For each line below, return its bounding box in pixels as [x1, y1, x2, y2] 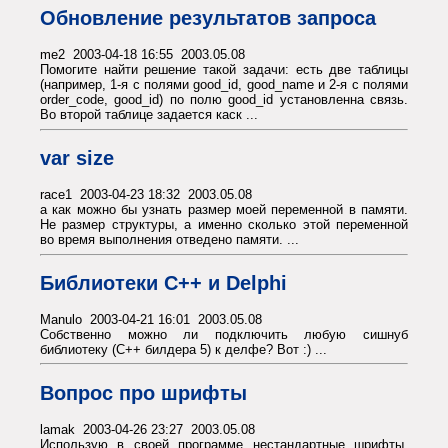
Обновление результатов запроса [40, 7, 376, 30]
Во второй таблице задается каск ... [40, 107, 258, 123]
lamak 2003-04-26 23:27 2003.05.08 [40, 421, 255, 437]
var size [40, 147, 114, 170]
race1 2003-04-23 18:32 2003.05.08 [40, 186, 252, 202]
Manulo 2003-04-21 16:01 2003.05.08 [40, 311, 262, 327]
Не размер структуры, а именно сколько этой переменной [40, 216, 408, 232]
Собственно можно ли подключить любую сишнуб [40, 326, 408, 342]
